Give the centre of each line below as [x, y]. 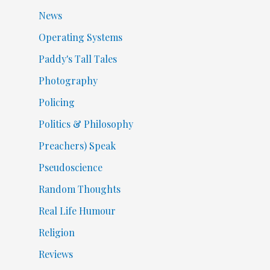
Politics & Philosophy [86, 124]
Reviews [55, 254]
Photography [68, 81]
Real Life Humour [77, 211]
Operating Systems [80, 37]
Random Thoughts [79, 189]
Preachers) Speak [77, 146]
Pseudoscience [70, 168]
